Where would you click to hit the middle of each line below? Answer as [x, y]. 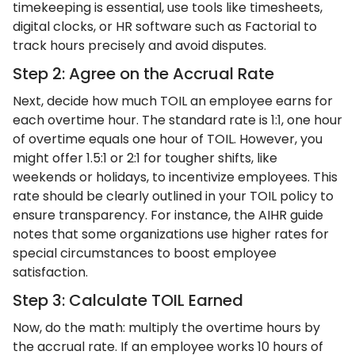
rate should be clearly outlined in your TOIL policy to [173, 196]
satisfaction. [50, 272]
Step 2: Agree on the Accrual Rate [143, 74]
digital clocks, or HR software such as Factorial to [165, 27]
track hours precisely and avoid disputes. [139, 46]
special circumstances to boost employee [145, 253]
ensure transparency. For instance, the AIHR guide [168, 215]
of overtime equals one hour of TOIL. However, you [168, 139]
